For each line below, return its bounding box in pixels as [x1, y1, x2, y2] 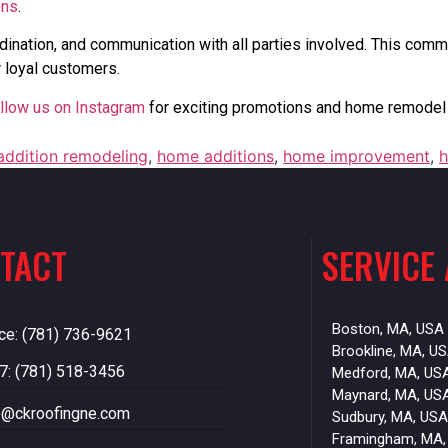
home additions [157, 146, 274, 167]
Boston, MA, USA [331, 320, 444, 339]
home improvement [283, 146, 430, 167]
